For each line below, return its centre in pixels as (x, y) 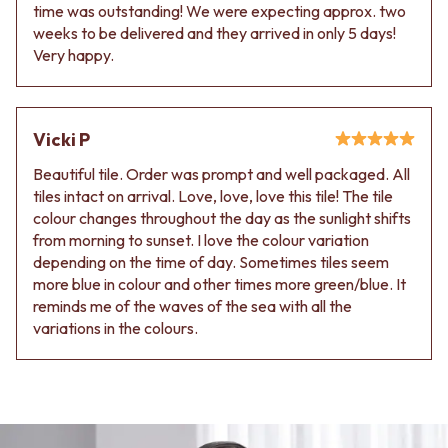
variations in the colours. (115, 327)
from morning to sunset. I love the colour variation (201, 239)
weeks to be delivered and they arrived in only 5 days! (214, 32)
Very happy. (73, 54)
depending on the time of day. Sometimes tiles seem (211, 261)
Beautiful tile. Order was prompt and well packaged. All (221, 173)
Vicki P (61, 139)
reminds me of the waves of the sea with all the (192, 305)
